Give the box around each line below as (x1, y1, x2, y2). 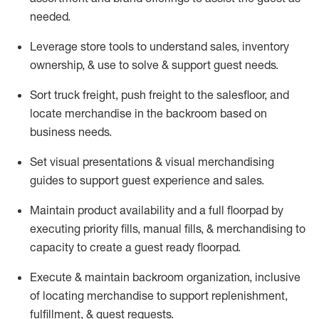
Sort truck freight (30, 88, 115, 102)
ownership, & (30, 58, 98, 72)
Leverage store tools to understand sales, (30, 39, 239, 53)
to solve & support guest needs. (119, 58, 278, 72)
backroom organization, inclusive (130, 270, 300, 284)
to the (184, 88, 216, 102)
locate (30, 106, 62, 120)
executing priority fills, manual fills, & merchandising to (30, 221, 305, 236)
